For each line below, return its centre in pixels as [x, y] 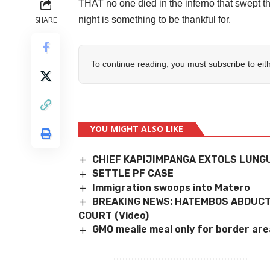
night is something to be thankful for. [155, 19]
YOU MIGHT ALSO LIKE [137, 128]
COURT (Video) [114, 216]
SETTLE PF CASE [133, 174]
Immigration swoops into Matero [171, 187]
